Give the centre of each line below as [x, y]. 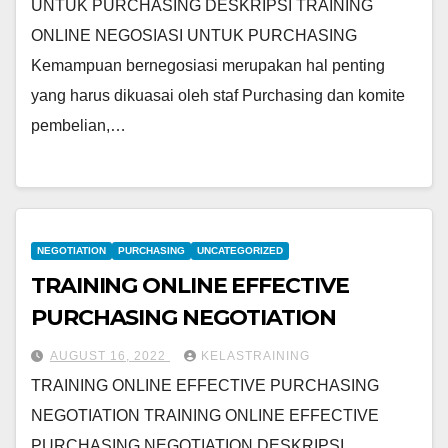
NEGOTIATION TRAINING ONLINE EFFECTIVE [205, 415]
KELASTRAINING [255, 355]
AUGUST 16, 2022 [110, 355]
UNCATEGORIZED [240, 250]
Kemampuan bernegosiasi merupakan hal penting [208, 66]
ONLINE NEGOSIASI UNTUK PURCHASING [194, 36]
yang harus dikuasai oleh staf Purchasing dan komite [218, 96]
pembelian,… [78, 126]
